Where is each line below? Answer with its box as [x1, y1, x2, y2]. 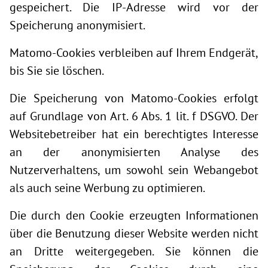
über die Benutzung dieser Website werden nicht [10, 226, 258, 241]
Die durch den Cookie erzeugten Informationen [10, 208, 258, 223]
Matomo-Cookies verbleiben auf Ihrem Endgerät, [10, 45, 258, 60]
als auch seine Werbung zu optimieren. [10, 180, 205, 196]
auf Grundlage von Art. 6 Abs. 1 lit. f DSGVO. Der [10, 108, 258, 124]
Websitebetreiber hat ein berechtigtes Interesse [10, 126, 258, 142]
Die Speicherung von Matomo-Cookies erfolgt [10, 90, 258, 106]
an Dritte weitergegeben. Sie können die [10, 243, 258, 259]
